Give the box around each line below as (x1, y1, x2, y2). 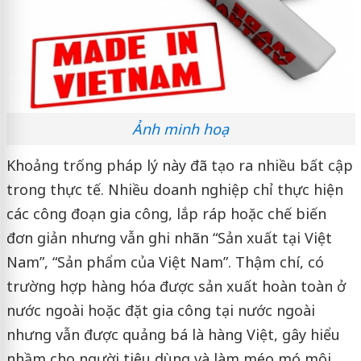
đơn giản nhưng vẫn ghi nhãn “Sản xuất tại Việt (6, 228, 332, 248)
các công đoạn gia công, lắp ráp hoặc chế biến (6, 204, 326, 224)
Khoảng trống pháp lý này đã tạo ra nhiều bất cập (6, 156, 353, 176)
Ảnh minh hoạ (132, 119, 229, 139)
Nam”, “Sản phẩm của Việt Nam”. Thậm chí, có (6, 252, 324, 272)
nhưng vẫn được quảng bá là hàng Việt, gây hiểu (6, 325, 340, 345)
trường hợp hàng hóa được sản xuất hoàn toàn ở (6, 276, 346, 297)
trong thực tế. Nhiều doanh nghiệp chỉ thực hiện (6, 180, 343, 200)
